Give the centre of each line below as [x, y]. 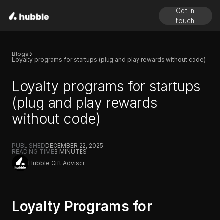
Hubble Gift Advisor [57, 163]
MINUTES [72, 151]
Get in [185, 11]
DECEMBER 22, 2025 [74, 146]
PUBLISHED [28, 146]
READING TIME [33, 151]
